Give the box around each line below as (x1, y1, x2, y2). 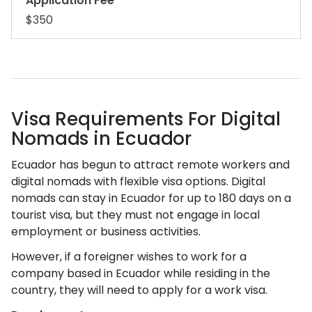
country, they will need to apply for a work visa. (11, 282, 267, 298)
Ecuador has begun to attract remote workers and (11, 157, 290, 173)
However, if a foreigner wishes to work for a (11, 249, 247, 265)
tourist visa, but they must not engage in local (11, 207, 260, 223)
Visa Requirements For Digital (11, 107, 281, 132)
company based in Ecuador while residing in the (11, 265, 270, 281)
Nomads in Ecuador (11, 126, 192, 151)
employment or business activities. (11, 224, 201, 240)
